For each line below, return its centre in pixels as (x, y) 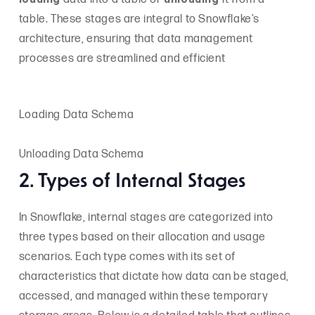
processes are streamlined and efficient (122, 59)
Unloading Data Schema (81, 154)
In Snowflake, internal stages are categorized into (146, 218)
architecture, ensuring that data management (136, 39)
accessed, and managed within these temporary (143, 296)
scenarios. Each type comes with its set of (127, 257)
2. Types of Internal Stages (132, 182)
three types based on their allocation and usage (142, 237)
